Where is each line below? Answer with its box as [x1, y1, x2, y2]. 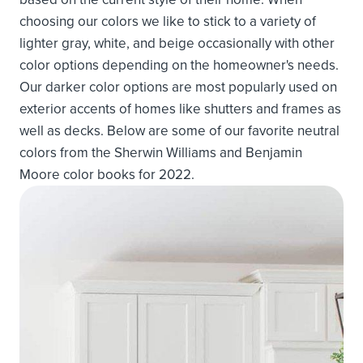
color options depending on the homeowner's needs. [19, 54, 339, 75]
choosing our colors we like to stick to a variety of [19, 11, 316, 31]
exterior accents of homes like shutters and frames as [19, 98, 341, 118]
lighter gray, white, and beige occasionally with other [19, 32, 335, 53]
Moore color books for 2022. [19, 164, 194, 184]
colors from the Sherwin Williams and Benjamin [19, 142, 302, 162]
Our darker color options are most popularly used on [19, 76, 337, 96]
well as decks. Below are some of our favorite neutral [19, 120, 340, 140]
